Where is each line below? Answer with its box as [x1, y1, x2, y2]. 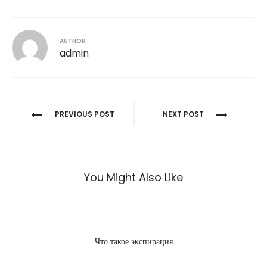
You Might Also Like [84, 170, 183, 185]
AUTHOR [60, 36, 86, 45]
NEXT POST [162, 109, 204, 119]
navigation [11, 121, 107, 146]
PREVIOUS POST [55, 109, 114, 119]
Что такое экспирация [94, 235, 173, 247]
